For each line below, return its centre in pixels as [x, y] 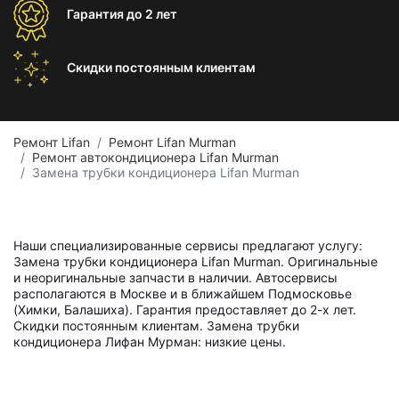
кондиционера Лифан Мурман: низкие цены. [150, 342]
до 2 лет [152, 14]
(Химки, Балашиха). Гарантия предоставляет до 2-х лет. [185, 309]
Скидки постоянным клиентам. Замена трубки [156, 326]
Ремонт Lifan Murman [172, 142]
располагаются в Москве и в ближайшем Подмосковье [183, 293]
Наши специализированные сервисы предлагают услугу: [188, 245]
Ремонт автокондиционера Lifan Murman [155, 157]
